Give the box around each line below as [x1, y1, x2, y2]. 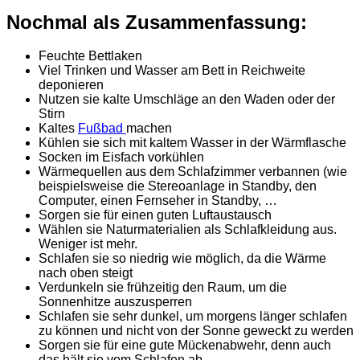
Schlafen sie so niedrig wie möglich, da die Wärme [39, 252, 326, 266]
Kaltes [39, 121, 78, 136]
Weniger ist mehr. [39, 237, 137, 252]
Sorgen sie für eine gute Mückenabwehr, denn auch [39, 338, 331, 353]
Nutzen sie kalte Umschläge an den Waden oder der [39, 92, 335, 107]
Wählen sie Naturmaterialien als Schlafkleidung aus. [39, 223, 337, 237]
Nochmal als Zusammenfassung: [6, 10, 307, 33]
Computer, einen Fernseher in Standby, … [39, 194, 277, 208]
